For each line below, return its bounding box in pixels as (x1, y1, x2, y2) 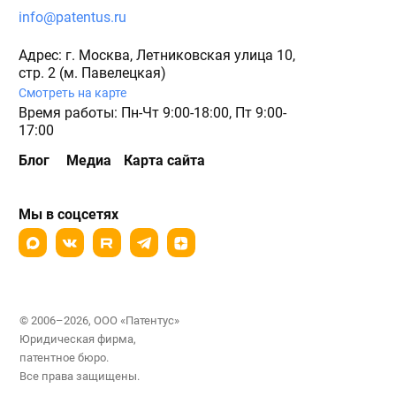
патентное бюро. (19, 351, 111, 365)
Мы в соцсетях (19, 206, 118, 224)
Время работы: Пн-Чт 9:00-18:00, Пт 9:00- (19, 104, 286, 122)
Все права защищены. (19, 369, 140, 384)
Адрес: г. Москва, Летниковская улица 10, (19, 47, 295, 65)
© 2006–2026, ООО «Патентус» (19, 314, 182, 328)
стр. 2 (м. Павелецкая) (19, 65, 166, 82)
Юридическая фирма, (19, 332, 136, 346)
